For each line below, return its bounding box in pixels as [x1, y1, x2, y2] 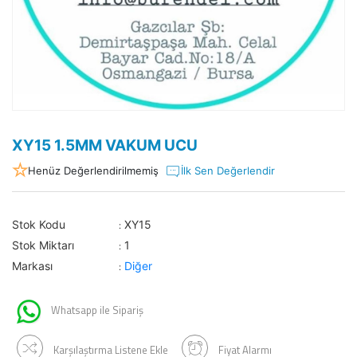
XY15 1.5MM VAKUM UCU [12, 136, 198, 155]
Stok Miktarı [12, 238, 74, 253]
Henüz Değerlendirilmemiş [28, 164, 159, 178]
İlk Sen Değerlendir [181, 164, 275, 178]
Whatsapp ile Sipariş [49, 302, 143, 319]
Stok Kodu [12, 218, 65, 232]
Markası [12, 259, 53, 273]
